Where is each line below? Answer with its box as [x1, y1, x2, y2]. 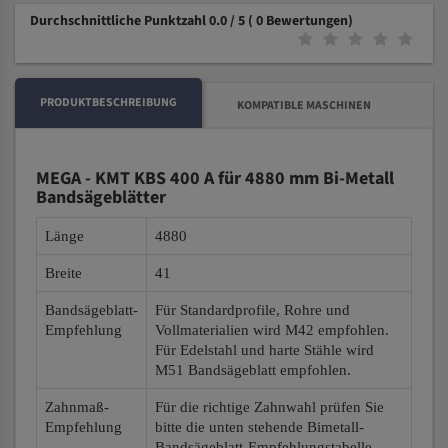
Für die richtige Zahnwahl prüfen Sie [155, 399, 384, 415]
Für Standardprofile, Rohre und [155, 302, 350, 318]
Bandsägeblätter [36, 185, 166, 210]
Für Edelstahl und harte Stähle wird [155, 342, 374, 358]
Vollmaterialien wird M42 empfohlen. [155, 322, 389, 338]
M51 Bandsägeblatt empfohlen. [155, 362, 351, 378]
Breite [45, 265, 82, 281]
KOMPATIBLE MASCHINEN [237, 97, 371, 114]
